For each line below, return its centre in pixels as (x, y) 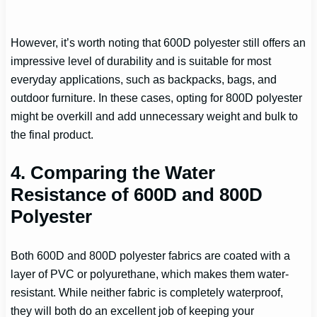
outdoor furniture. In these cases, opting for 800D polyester (157, 98)
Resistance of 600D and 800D (137, 195)
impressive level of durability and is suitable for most (141, 61)
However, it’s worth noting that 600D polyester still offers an (158, 43)
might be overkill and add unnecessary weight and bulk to (155, 116)
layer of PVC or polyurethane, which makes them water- (150, 274)
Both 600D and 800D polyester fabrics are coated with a (151, 256)
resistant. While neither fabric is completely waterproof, (147, 293)
